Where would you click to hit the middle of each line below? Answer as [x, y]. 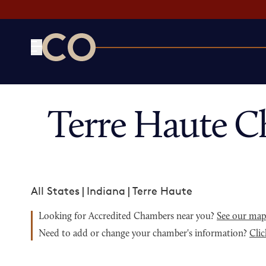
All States [55, 191]
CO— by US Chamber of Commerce [130, 68]
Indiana [106, 191]
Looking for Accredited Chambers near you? [128, 217]
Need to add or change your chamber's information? [144, 234]
